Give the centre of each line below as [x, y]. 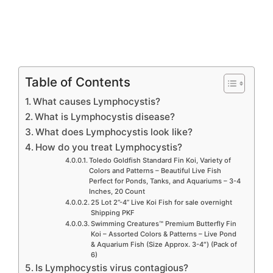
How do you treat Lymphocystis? [109, 147]
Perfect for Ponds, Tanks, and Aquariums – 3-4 [165, 181]
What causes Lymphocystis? [97, 102]
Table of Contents [78, 82]
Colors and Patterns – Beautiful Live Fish [155, 171]
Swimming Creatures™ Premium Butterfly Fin [163, 224]
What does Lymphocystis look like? [114, 132]
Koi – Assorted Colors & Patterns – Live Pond [163, 234]
